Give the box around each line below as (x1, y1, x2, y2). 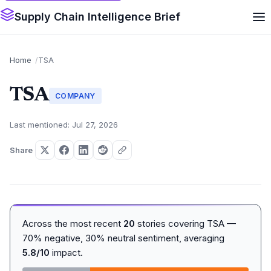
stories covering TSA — (135, 218, 236, 229)
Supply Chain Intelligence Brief (15, 10, 180, 23)
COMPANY (55, 91, 96, 100)
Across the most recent (22, 218, 123, 229)
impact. (50, 247, 83, 258)
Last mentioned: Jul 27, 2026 (10, 120, 118, 129)
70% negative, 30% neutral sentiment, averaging (22, 232, 224, 244)
